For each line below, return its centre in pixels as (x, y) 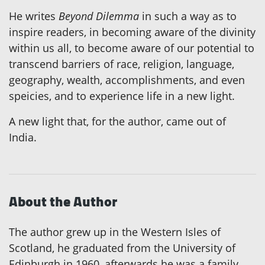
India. (23, 138)
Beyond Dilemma (99, 16)
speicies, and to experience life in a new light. (122, 96)
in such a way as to (188, 16)
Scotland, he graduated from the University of (122, 248)
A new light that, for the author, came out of (117, 122)
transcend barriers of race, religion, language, (122, 64)
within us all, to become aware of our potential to (132, 48)
